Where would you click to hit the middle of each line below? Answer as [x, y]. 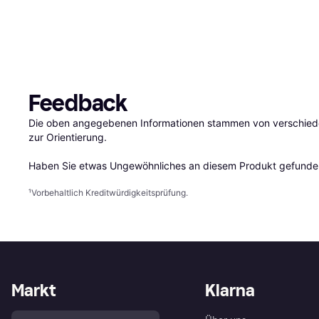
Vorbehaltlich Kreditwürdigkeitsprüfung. [110, 193]
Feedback [78, 104]
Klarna [230, 291]
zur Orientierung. [68, 137]
